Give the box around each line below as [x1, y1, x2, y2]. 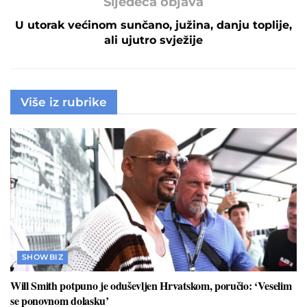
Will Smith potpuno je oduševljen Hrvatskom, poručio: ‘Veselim [10, 277, 292, 293]
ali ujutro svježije [104, 33, 203, 47]
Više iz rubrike [21, 95, 107, 109]
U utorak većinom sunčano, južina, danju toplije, [15, 18, 292, 32]
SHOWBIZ [22, 251, 64, 262]
